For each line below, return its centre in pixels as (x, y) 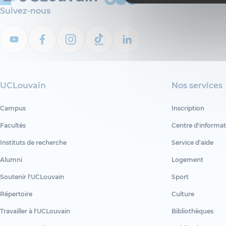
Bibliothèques (192, 211)
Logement (187, 160)
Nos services (197, 86)
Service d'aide (192, 143)
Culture (183, 194)
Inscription (188, 108)
